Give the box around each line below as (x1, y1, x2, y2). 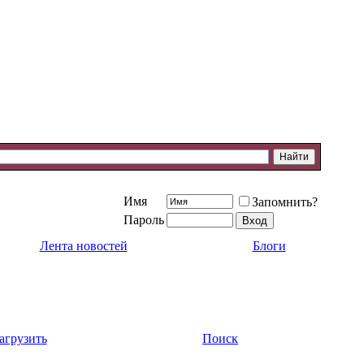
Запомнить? (252, 195, 318, 209)
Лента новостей (39, 239, 128, 253)
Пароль (123, 213, 164, 227)
